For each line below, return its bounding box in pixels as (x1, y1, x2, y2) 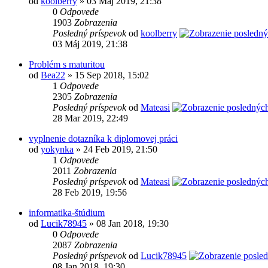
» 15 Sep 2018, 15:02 (65, 70, 149, 81)
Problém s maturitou (29, 59, 105, 70)
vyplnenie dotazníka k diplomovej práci (29, 133, 178, 144)
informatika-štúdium (29, 208, 105, 218)
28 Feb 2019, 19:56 (53, 187, 127, 198)
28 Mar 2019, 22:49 (53, 113, 128, 124)
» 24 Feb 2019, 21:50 (74, 144, 157, 155)
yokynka (41, 144, 74, 155)
